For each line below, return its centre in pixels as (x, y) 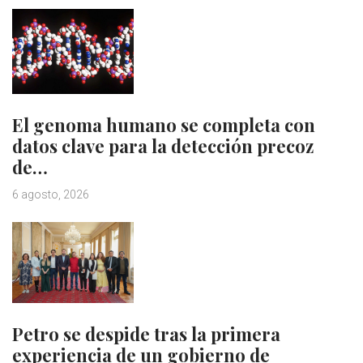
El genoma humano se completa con (164, 124)
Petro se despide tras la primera (146, 333)
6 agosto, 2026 (51, 194)
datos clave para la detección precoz (163, 145)
